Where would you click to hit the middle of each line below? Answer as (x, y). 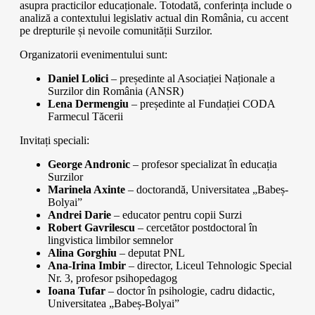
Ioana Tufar (77, 291)
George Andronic (89, 164)
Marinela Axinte (86, 189)
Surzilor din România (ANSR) (116, 91)
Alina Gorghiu (82, 253)
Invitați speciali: (54, 140)
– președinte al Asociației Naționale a (192, 78)
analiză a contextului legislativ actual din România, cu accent (154, 18)
